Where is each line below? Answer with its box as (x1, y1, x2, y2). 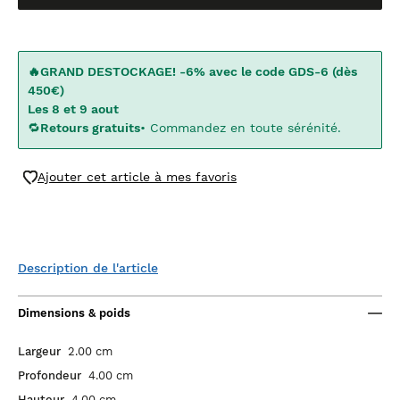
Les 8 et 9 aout (28, 102, 119, 116)
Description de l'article (18, 261, 158, 275)
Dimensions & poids (18, 306, 130, 320)
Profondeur (18, 369, 81, 382)
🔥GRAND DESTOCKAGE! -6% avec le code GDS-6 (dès (28, 64, 357, 79)
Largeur (18, 345, 61, 358)
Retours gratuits (40, 121, 140, 135)
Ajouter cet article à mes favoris (37, 170, 237, 184)
